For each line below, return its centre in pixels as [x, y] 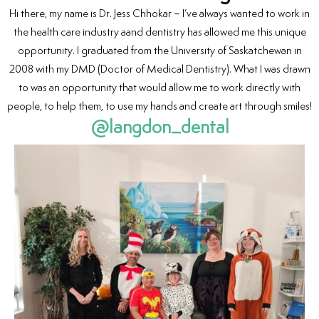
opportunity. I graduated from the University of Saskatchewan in [159, 51]
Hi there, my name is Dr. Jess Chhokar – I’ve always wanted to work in [159, 14]
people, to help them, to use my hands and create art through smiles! [159, 106]
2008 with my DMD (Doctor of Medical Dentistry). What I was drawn [159, 69]
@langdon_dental [159, 127]
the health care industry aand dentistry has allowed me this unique [159, 32]
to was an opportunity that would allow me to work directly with [159, 88]
